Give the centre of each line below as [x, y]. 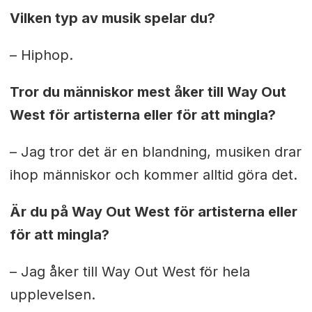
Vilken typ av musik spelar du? [112, 18]
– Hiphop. [41, 55]
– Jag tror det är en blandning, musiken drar [155, 151]
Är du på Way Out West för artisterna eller [153, 211]
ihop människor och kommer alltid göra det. [153, 174]
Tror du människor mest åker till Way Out [148, 92]
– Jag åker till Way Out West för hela [130, 271]
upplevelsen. [52, 294]
